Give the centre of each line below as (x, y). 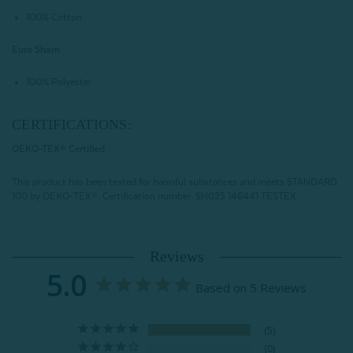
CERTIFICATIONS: (74, 125)
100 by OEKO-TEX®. (56, 197)
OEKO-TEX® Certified (58, 149)
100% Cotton (54, 18)
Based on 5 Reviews (251, 288)
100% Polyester (59, 82)
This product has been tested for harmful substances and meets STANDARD (175, 182)
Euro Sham (36, 50)
